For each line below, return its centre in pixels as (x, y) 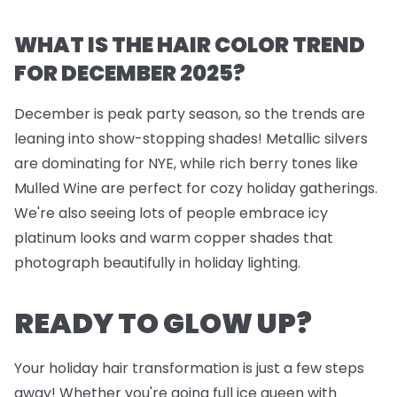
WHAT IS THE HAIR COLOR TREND (190, 45)
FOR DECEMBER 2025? (130, 74)
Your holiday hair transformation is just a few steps (189, 369)
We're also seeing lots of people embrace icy (171, 214)
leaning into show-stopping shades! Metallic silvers (191, 139)
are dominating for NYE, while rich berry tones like (186, 164)
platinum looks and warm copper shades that (174, 238)
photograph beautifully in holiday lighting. (157, 263)
